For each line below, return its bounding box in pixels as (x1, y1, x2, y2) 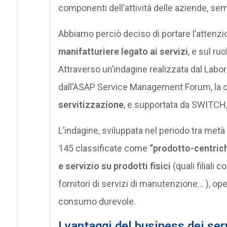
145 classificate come (58, 142, 147, 154)
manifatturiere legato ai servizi (58, 46, 188, 57)
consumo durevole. (58, 196, 136, 207)
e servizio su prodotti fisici (58, 160, 171, 171)
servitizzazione (58, 99, 124, 110)
